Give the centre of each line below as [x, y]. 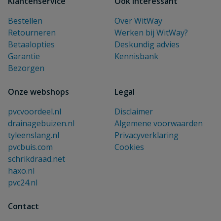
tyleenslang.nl [34, 135]
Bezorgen [26, 68]
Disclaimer [134, 111]
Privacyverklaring [147, 135]
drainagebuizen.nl [41, 123]
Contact [23, 206]
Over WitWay [138, 21]
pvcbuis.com [30, 147]
